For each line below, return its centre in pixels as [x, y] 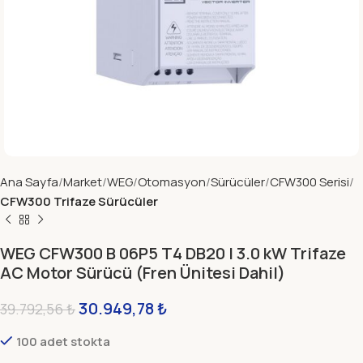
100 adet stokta [63, 342]
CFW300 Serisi [310, 182]
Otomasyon [172, 182]
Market [83, 182]
